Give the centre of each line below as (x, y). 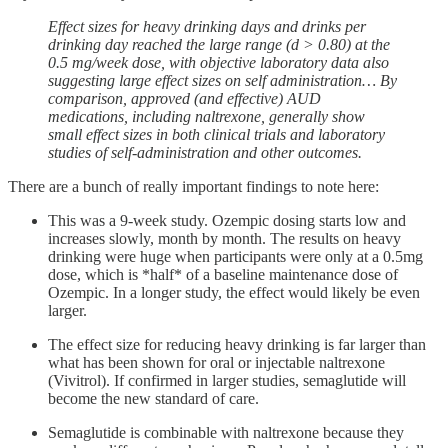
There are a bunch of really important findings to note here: (193, 186)
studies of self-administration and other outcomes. (205, 152)
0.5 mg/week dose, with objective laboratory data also (218, 62)
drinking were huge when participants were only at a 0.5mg (235, 256)
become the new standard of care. (153, 398)
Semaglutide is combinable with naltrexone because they (226, 432)
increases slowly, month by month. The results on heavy (224, 238)
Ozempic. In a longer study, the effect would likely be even (234, 292)
